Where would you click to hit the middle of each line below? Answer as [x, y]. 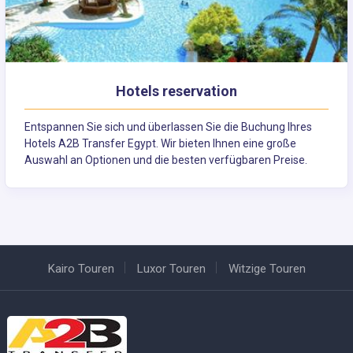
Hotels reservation [176, 91]
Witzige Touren [267, 269]
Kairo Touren [81, 269]
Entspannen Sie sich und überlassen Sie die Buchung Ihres [168, 127]
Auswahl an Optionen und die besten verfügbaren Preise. [166, 160]
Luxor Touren [171, 269]
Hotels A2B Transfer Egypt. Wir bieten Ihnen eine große [160, 144]
